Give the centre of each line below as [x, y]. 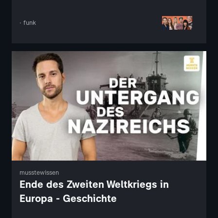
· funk [28, 23]
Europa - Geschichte [68, 199]
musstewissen [39, 173]
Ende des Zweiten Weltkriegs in [94, 184]
